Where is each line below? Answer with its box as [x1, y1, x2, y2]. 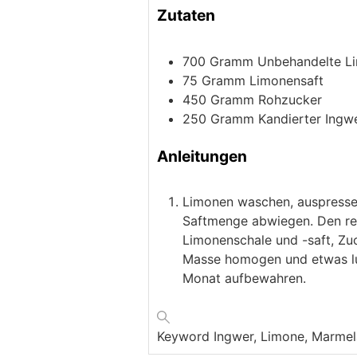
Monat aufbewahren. [182, 270, 306, 287]
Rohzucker [258, 91, 322, 108]
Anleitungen [157, 146, 247, 166]
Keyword [157, 328, 214, 345]
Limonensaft [249, 72, 324, 88]
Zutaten [157, 5, 215, 25]
